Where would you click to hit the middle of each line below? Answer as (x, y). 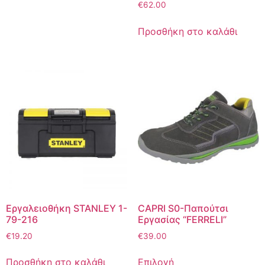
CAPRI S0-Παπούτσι (183, 208)
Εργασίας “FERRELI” (182, 219)
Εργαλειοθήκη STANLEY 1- (67, 208)
